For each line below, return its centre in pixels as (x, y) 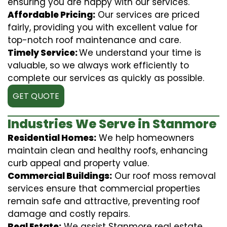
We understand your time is (140, 52)
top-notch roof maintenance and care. (94, 40)
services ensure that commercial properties (104, 188)
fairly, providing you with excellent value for (103, 27)
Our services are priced (147, 14)
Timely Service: (43, 52)
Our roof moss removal (164, 176)
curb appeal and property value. (78, 163)
